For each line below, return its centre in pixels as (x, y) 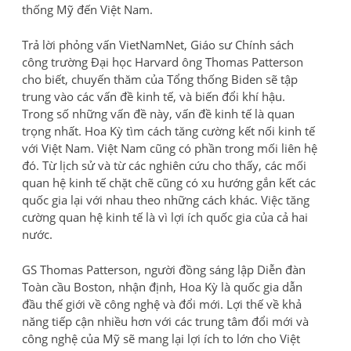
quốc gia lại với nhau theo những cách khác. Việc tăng (166, 199)
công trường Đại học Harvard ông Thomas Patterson (163, 62)
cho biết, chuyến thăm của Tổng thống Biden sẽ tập (160, 79)
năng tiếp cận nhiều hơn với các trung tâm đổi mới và (165, 321)
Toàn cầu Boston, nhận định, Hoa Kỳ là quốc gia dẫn (162, 286)
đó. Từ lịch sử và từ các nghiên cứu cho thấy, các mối (164, 165)
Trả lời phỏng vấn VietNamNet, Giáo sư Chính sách (158, 44)
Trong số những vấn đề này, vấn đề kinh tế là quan (158, 113)
